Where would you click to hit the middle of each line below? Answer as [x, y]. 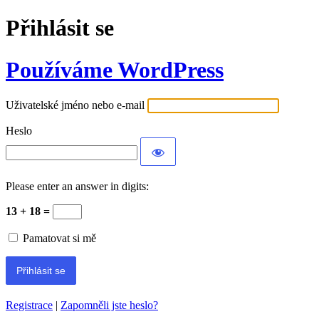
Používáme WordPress [115, 69]
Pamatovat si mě [59, 239]
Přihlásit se [60, 28]
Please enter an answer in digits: [77, 187]
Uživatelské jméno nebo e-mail [75, 105]
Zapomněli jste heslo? [109, 305]
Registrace [29, 305]
